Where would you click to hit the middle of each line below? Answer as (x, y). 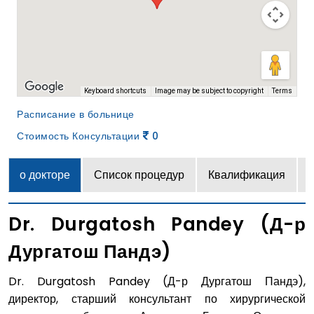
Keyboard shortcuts (115, 90)
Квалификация (247, 175)
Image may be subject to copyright (209, 90)
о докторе (45, 175)
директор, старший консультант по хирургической (157, 299)
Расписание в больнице (76, 114)
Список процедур (139, 175)
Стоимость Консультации (80, 136)
